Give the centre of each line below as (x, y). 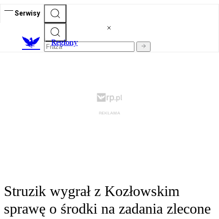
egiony (67, 43)
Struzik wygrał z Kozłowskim (92, 191)
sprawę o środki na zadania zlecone (107, 209)
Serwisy (27, 13)
